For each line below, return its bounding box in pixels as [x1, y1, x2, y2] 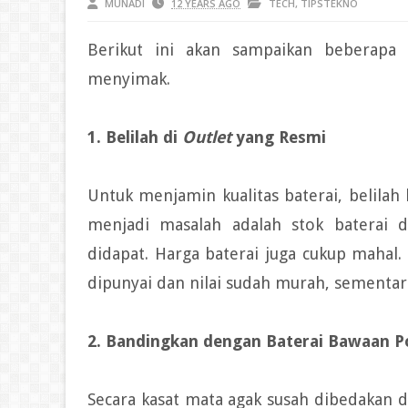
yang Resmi [236, 127, 326, 147]
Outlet [182, 127, 236, 147]
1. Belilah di [87, 127, 182, 147]
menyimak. [87, 69, 170, 88]
